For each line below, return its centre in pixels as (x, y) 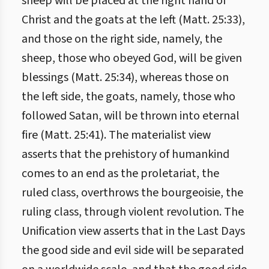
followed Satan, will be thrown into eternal (131, 116)
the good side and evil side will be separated (133, 250)
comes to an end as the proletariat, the (120, 174)
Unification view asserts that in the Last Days (133, 231)
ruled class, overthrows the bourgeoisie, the (132, 193)
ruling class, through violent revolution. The (133, 212)
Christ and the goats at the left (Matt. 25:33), (133, 20)
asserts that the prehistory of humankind (125, 154)
